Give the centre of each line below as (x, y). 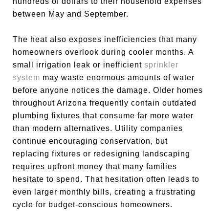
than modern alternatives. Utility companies (98, 128)
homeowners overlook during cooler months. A (103, 52)
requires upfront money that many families (95, 166)
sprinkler (162, 65)
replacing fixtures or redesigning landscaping (102, 154)
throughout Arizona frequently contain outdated (105, 103)
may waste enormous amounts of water (118, 77)
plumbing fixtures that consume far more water (103, 116)
